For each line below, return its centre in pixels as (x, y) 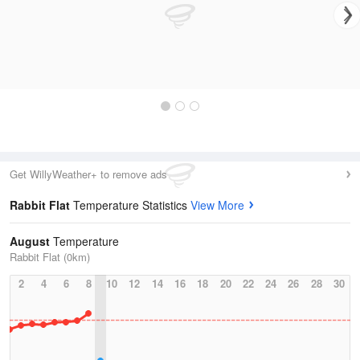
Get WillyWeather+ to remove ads (88, 174)
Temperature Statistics (132, 205)
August (30, 241)
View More (217, 205)
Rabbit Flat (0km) (50, 257)
